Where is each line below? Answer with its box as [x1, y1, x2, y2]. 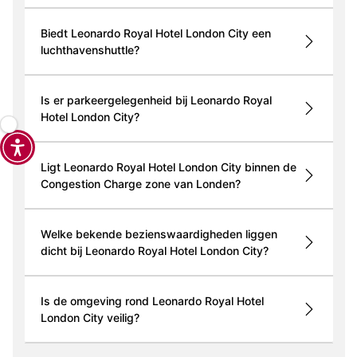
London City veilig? [40, 311, 139, 325]
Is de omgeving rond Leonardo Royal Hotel [40, 294, 264, 308]
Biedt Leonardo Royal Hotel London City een [40, 26, 271, 41]
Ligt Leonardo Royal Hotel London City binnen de [40, 160, 296, 175]
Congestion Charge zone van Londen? [40, 177, 241, 191]
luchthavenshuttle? [40, 43, 139, 57]
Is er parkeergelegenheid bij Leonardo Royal [40, 93, 272, 108]
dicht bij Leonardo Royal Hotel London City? [40, 244, 269, 258]
